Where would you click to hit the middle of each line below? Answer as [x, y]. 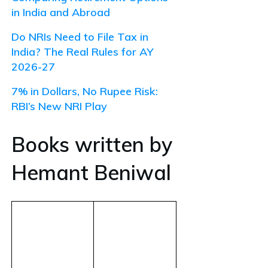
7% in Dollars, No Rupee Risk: [85, 91]
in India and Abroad [61, 12]
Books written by [92, 144]
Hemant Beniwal [91, 172]
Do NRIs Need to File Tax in [80, 36]
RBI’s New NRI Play [59, 106]
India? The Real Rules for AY [82, 51]
